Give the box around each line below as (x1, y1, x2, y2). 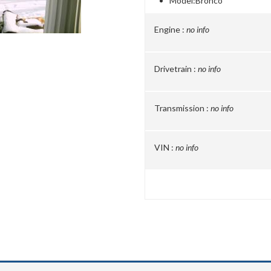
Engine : (154, 24, 184, 34)
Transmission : (154, 103, 209, 113)
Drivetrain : (154, 64, 196, 74)
